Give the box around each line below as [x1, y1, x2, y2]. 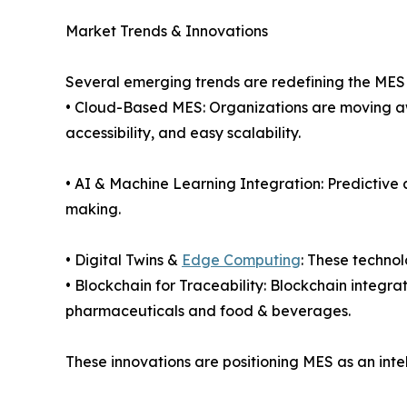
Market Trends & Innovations [65, 22, 268, 41]
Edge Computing [182, 251, 301, 270]
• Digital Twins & [65, 251, 182, 270]
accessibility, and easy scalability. [65, 124, 301, 143]
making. [65, 200, 121, 219]
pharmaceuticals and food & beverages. [65, 302, 351, 321]
